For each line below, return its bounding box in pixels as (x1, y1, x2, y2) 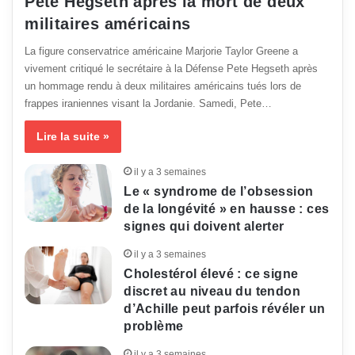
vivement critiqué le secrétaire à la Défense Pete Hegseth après (25, 62, 319, 74)
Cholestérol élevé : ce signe (124, 266, 299, 281)
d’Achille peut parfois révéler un (124, 301, 326, 315)
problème (124, 319, 184, 333)
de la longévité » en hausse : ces (124, 201, 330, 216)
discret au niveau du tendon (124, 284, 301, 298)
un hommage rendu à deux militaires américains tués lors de (25, 79, 302, 92)
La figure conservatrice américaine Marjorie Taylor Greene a (25, 44, 299, 57)
